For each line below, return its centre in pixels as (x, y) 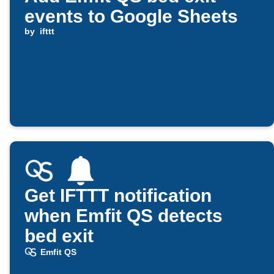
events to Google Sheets (131, 17)
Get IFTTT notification (118, 196)
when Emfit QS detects (124, 216)
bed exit (59, 236)
